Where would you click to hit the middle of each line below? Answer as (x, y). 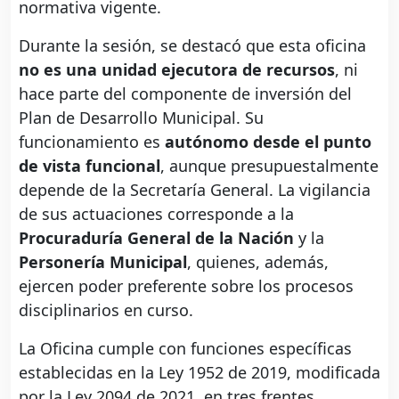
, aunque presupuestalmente (269, 165)
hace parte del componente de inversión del (185, 93)
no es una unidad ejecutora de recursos (177, 69)
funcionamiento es (92, 141)
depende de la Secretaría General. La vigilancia (195, 189)
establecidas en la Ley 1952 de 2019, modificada (199, 372)
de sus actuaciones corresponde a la (156, 213)
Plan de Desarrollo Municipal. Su (141, 117)
